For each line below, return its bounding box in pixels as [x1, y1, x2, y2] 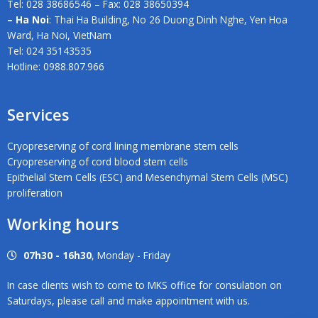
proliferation [7, 186, 62, 200]
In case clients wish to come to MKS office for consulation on [7, 278, 282, 292]
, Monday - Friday [91, 248, 170, 263]
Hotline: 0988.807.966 [7, 60, 104, 74]
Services [7, 104, 70, 126]
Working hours [7, 214, 119, 235]
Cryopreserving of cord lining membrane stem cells [7, 139, 238, 153]
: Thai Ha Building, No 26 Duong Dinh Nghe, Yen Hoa [49, 13, 287, 27]
